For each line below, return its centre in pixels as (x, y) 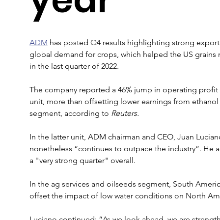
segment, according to (70, 113)
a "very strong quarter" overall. (82, 160)
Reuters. (125, 113)
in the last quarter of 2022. (74, 66)
